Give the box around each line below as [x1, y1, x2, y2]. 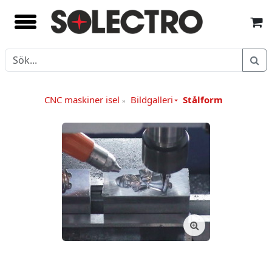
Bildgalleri [130, 93, 173, 106]
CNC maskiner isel [44, 93, 122, 106]
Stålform [183, 93, 223, 106]
